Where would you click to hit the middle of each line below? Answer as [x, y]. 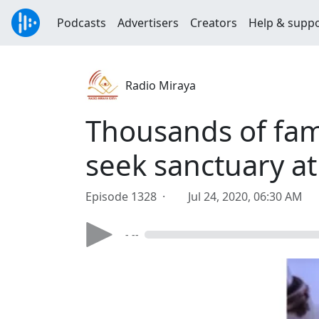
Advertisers [148, 23]
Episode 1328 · [128, 197]
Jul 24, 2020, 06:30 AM [245, 197]
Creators [214, 23]
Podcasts [82, 23]
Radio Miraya [161, 85]
